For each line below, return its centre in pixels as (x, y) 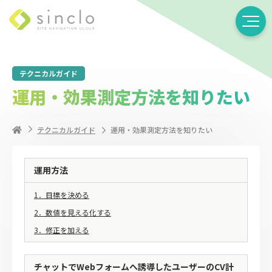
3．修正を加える (62, 230)
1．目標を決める (62, 195)
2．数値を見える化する (73, 212)
